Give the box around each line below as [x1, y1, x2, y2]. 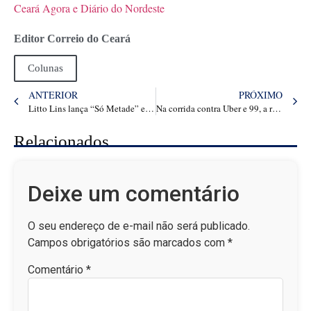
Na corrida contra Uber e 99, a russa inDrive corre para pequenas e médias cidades [271, 102, 281, 115]
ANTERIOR [28, 88, 78, 102]
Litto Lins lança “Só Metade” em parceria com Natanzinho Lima [145, 102, 154, 115]
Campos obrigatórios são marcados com [28, 235, 228, 249]
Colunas [28, 62, 63, 74]
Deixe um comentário [28, 180, 239, 207]
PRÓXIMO [239, 88, 283, 102]
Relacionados [14, 131, 109, 151]
